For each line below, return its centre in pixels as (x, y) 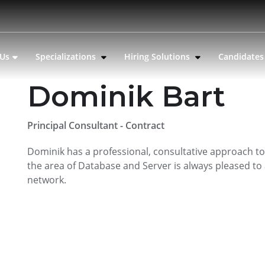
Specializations (67, 56)
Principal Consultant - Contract (96, 125)
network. (48, 180)
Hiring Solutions (159, 56)
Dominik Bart (126, 96)
